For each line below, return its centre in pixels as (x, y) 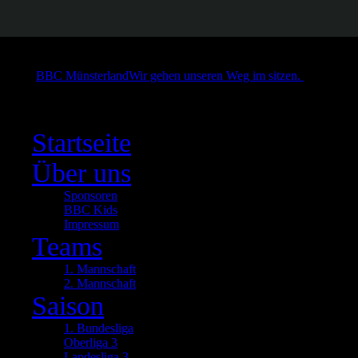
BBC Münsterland (82, 76)
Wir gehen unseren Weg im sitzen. (215, 76)
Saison (68, 306)
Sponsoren (91, 195)
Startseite (82, 143)
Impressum (91, 224)
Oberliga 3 (91, 342)
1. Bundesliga (99, 328)
